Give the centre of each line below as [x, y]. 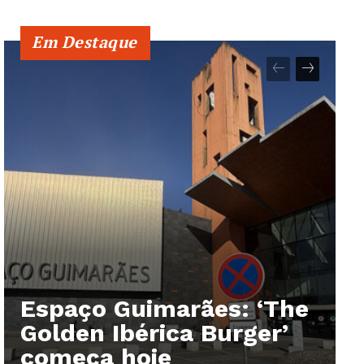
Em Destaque [84, 42]
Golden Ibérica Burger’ [154, 333]
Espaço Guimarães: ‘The [165, 309]
